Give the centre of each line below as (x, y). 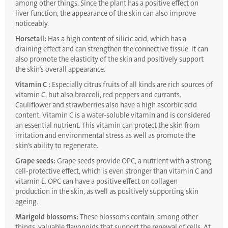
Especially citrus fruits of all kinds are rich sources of (132, 85)
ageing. (27, 202)
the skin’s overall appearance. (60, 70)
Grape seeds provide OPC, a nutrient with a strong (133, 161)
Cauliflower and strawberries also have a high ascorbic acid (106, 105)
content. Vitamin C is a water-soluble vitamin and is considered (113, 116)
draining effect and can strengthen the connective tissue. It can (112, 49)
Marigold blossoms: (47, 217)
